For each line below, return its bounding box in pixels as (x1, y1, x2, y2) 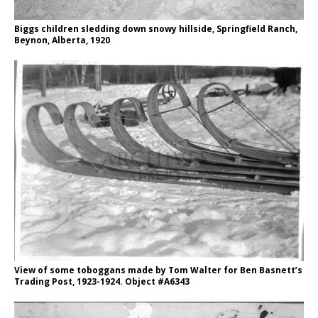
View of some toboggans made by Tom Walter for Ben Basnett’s (14, 263, 302, 276)
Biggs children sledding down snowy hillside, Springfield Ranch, (14, 22, 297, 35)
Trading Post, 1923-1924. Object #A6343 (14, 275, 190, 287)
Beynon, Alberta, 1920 (14, 33, 110, 46)
